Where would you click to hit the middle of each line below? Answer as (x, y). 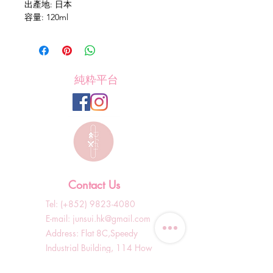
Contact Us (94, 184)
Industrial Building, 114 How (99, 247)
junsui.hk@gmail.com (112, 218)
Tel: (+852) (68, 204)
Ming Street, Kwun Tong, (90, 262)
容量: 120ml (46, 17)
